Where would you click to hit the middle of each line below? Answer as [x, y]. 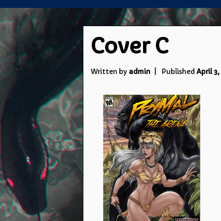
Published [179, 72]
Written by [110, 72]
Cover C [129, 46]
